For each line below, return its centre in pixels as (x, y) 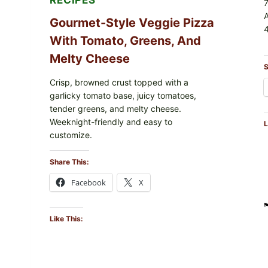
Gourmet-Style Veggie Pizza (132, 22)
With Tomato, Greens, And (125, 40)
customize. (71, 135)
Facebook (89, 182)
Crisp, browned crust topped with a (119, 82)
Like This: (66, 218)
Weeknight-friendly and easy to (111, 121)
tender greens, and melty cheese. (115, 108)
